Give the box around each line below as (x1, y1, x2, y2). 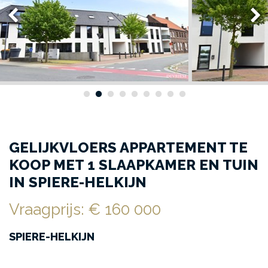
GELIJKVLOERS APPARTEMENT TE (9, 138, 248, 156)
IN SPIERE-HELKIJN (9, 173, 147, 191)
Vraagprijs (9, 200, 81, 218)
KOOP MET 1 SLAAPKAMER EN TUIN (9, 156, 258, 173)
